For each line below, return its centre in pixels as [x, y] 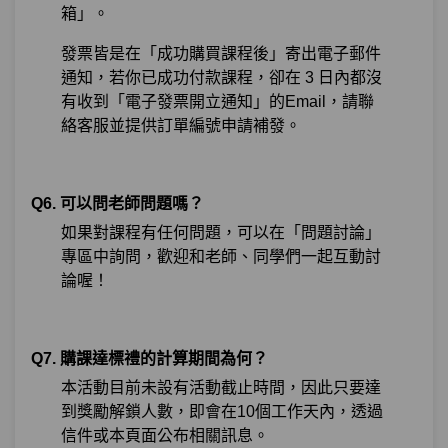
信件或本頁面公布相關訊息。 [165, 436]
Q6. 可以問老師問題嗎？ [117, 204]
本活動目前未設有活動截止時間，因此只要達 [221, 388]
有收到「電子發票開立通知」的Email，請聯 [217, 102]
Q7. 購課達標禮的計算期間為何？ [149, 359]
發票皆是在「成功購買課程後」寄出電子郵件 [221, 54]
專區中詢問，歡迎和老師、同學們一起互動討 [221, 257]
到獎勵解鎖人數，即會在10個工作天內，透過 [222, 412]
